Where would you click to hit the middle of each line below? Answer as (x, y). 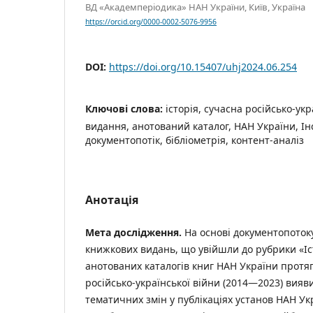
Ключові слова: (125, 109)
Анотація (112, 200)
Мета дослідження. (133, 233)
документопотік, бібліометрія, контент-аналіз (195, 140)
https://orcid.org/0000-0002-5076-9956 (151, 22)
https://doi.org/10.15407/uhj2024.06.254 (203, 67)
